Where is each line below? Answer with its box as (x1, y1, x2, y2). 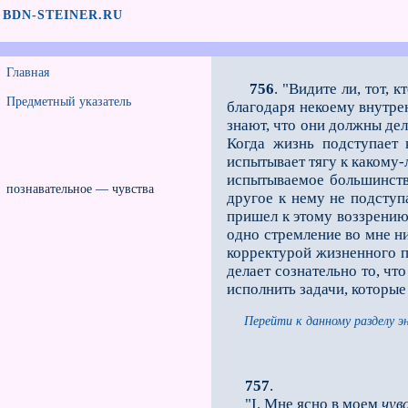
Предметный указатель (6, 95, 131, 108)
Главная (6, 66, 49, 79)
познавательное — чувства (6, 182, 154, 196)
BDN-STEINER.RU (3, 8, 123, 22)
